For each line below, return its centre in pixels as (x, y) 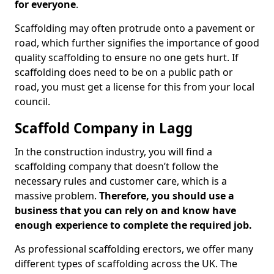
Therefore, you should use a (167, 196)
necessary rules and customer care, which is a (121, 181)
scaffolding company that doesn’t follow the (117, 166)
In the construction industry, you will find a (113, 152)
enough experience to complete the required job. (133, 225)
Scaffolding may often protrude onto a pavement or (135, 28)
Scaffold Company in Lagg (104, 128)
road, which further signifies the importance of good (137, 43)
